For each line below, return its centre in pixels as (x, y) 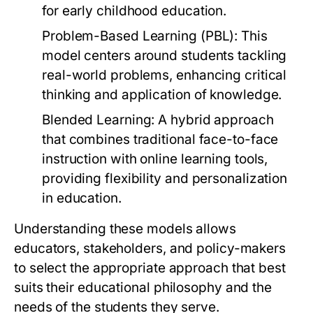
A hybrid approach (214, 120)
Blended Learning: (99, 120)
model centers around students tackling (165, 56)
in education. (82, 198)
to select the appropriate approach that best (150, 268)
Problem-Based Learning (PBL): (140, 36)
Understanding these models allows (125, 229)
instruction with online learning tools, (155, 159)
